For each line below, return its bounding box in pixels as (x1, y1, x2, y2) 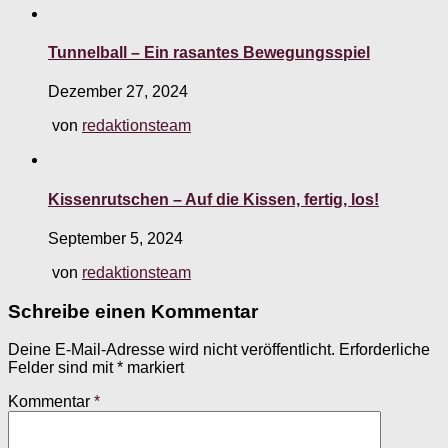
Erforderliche (339, 341, 430, 359)
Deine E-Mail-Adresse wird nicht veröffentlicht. (8, 341, 335, 359)
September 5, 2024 (48, 229, 183, 247)
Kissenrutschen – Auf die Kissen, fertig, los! (48, 190, 379, 208)
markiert (123, 359, 184, 377)
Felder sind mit (8, 359, 117, 377)
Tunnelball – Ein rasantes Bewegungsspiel (48, 44, 370, 62)
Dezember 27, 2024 (48, 83, 188, 101)
